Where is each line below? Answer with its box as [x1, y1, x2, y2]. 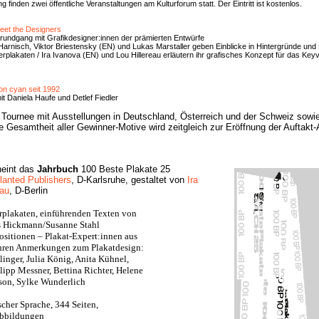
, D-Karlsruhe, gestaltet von [71, 174, 187, 185]
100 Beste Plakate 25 [78, 164, 170, 174]
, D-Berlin [9, 185, 48, 196]
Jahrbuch [37, 164, 78, 174]
